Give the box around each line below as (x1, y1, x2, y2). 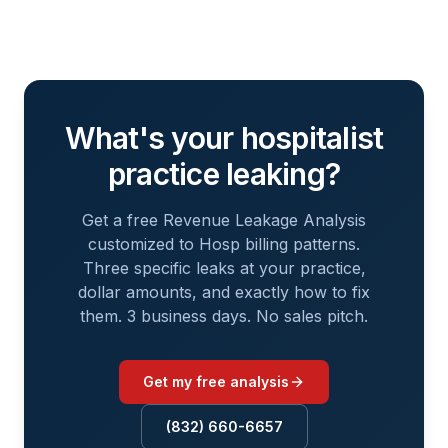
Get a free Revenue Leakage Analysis (82, 210, 366, 230)
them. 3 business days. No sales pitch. (80, 306, 368, 326)
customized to (88, 234, 194, 254)
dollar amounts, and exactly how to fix (78, 282, 370, 302)
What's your (64, 120, 241, 156)
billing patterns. (240, 234, 360, 254)
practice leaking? (107, 156, 341, 192)
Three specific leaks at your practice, (82, 258, 366, 278)
